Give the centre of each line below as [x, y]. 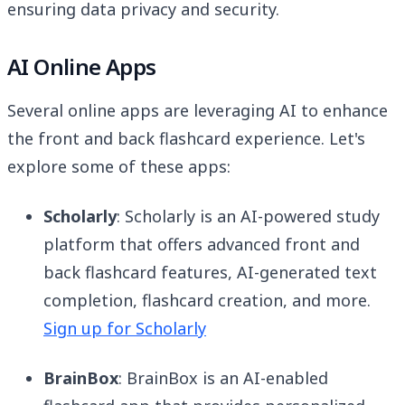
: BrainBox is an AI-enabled [223, 378]
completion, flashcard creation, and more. [207, 301]
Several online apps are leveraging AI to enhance [198, 111]
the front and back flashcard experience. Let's [186, 139]
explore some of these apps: [119, 167]
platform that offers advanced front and [202, 245]
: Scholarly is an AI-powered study [248, 217]
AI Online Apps [82, 67]
